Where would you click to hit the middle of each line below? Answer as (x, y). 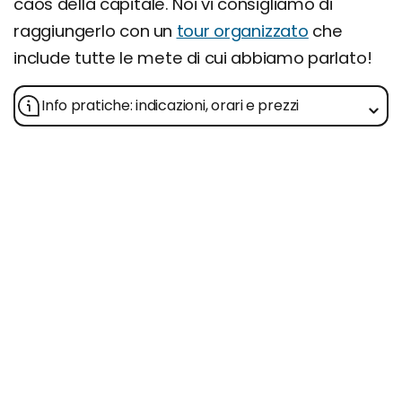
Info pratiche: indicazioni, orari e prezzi (170, 105)
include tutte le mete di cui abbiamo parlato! (193, 57)
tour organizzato (242, 31)
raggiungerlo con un (95, 31)
